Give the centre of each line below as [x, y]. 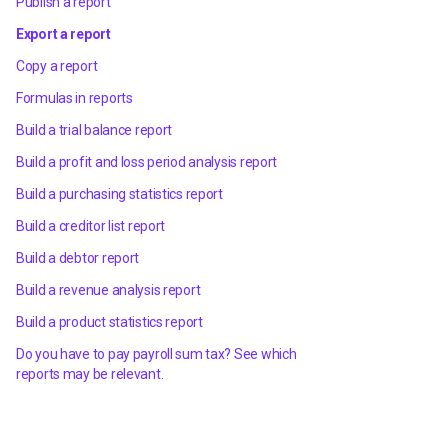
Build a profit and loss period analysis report [147, 162]
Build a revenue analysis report [108, 290]
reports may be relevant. [90, 374]
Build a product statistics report [109, 322]
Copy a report [57, 66]
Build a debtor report [78, 258]
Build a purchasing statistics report [119, 194]
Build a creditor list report [91, 226]
